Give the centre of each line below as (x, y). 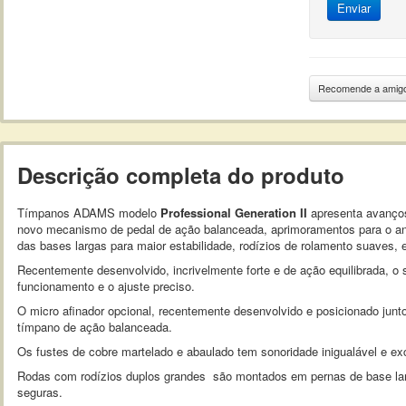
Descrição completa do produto (181, 175)
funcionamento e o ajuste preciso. (106, 286)
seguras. (40, 392)
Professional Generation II (234, 213)
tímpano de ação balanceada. (95, 327)
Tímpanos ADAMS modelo (89, 213)
